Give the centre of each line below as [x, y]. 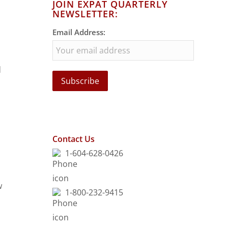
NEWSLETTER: [85, 14]
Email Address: [79, 32]
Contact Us [74, 139]
